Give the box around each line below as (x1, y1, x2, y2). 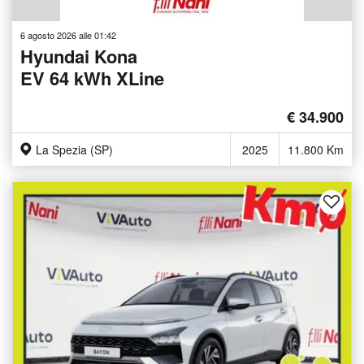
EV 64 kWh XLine (20, 64, 164, 91)
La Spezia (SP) (36, 141, 113, 158)
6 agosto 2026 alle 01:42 (20, 28, 116, 41)
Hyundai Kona (20, 42, 137, 69)
